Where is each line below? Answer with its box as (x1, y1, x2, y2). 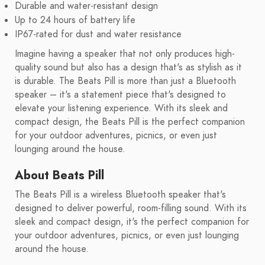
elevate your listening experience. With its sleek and (15, 102, 228, 115)
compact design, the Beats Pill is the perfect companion (15, 115, 245, 129)
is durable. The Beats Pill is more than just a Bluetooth (15, 75, 236, 88)
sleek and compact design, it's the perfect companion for (15, 215, 249, 229)
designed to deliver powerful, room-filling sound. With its (15, 202, 247, 215)
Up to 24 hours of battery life (15, 14, 135, 27)
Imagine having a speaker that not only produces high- (15, 47, 235, 61)
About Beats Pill (15, 167, 104, 184)
